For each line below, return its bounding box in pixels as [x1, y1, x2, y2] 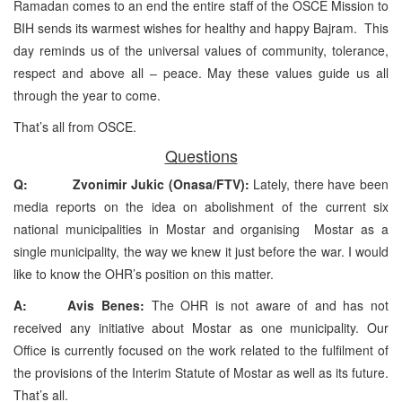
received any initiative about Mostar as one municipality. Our [13, 318, 389, 336]
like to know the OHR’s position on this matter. [13, 264, 274, 283]
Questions [164, 143, 238, 167]
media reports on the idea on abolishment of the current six [13, 197, 389, 215]
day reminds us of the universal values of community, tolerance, [13, 40, 389, 59]
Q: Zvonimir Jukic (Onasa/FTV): [13, 174, 254, 193]
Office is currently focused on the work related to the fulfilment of [13, 340, 389, 359]
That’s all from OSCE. [13, 117, 136, 135]
